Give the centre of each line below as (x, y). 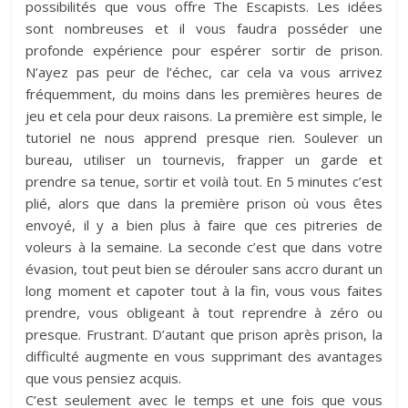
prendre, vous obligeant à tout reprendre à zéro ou (204, 312)
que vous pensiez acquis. (104, 377)
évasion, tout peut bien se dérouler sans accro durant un (204, 268)
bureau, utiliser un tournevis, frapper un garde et (204, 159)
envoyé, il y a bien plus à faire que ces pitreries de (204, 224)
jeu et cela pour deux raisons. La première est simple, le (204, 115)
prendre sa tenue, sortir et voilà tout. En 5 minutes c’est (204, 181)
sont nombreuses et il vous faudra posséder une (204, 28)
